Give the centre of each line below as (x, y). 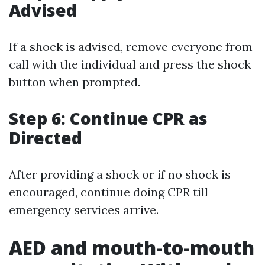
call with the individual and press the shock (130, 64)
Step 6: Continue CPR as (108, 118)
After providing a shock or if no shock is (120, 174)
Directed (46, 138)
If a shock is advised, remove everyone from (131, 46)
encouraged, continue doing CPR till (109, 192)
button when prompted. (75, 82)
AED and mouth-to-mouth (132, 248)
